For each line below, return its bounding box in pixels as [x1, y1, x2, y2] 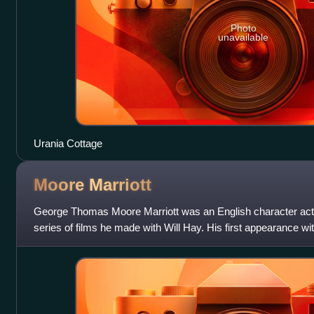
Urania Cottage [33, 137, 102, 150]
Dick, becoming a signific [33, 238, 148, 250]
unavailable [218, 31, 269, 43]
